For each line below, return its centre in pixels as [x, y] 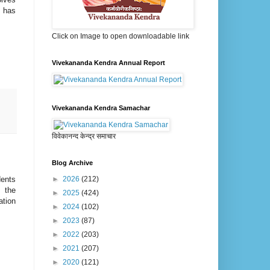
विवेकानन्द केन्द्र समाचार [84, 137]
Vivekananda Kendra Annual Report [108, 63]
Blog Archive [72, 163]
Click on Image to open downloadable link [121, 36]
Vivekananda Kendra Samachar [101, 108]
